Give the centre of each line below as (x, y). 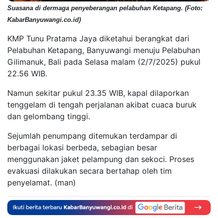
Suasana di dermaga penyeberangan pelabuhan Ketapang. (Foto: (105, 8)
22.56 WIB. (27, 74)
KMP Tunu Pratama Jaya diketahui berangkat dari (98, 39)
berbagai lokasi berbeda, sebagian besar (82, 148)
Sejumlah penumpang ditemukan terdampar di (92, 136)
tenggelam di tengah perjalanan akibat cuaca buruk (102, 105)
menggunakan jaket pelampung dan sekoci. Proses (101, 159)
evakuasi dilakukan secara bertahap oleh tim (90, 171)
